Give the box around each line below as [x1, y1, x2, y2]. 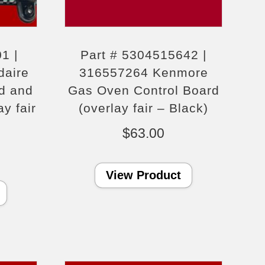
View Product [106, 168, 182, 182]
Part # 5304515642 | [80, 47, 207, 62]
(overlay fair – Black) [79, 101, 209, 115]
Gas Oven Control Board [67, 83, 219, 97]
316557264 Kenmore [79, 65, 208, 79]
